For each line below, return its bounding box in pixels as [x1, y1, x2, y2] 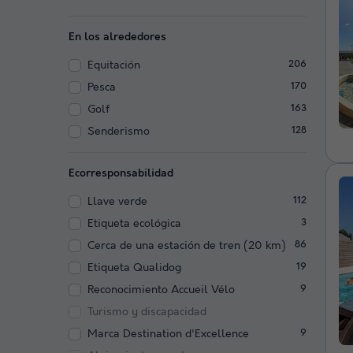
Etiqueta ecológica [87, 217, 181, 230]
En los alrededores [69, 30, 166, 43]
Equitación [87, 58, 140, 72]
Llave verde [87, 195, 147, 208]
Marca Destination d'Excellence [87, 327, 249, 340]
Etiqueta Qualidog [87, 261, 181, 274]
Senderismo [87, 124, 150, 138]
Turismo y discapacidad [87, 305, 206, 318]
